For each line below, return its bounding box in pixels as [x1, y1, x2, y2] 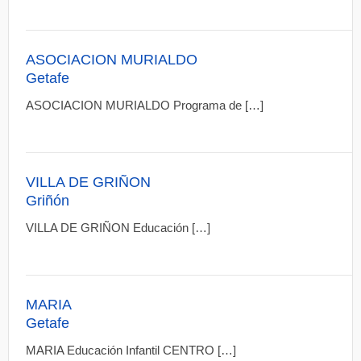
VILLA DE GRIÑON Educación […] [26, 221, 211, 234]
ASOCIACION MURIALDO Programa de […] [26, 98, 264, 112]
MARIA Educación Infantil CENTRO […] [26, 343, 237, 357]
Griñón [26, 193, 70, 209]
